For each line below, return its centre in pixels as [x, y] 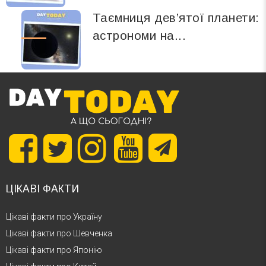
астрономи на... [139, 36]
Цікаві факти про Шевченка [59, 233]
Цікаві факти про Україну [54, 216]
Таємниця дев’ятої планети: [176, 18]
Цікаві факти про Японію [54, 250]
